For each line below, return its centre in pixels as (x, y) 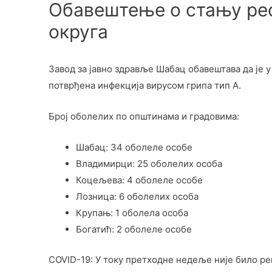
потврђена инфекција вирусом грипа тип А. (144, 86)
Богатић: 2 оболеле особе (134, 229)
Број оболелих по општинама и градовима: (144, 117)
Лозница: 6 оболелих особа (137, 197)
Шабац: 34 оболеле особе (134, 148)
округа (78, 32)
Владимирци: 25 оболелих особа (149, 164)
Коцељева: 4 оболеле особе (139, 180)
